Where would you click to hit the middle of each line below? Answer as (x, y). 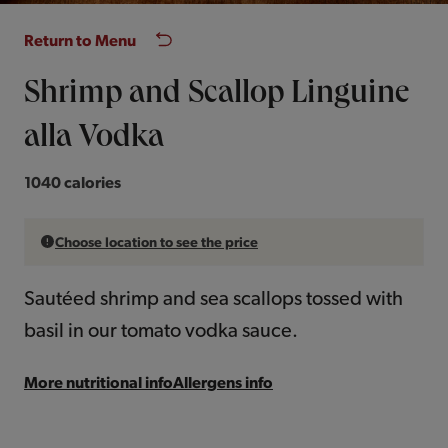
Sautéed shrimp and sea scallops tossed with (213, 298)
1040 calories (72, 182)
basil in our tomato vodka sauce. (161, 330)
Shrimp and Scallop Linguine (216, 96)
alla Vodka (94, 140)
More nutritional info (98, 382)
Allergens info (223, 382)
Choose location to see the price (156, 242)
